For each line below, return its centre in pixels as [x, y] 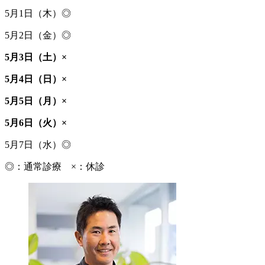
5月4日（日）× [36, 79]
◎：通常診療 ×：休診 [55, 167]
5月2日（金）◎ [38, 35]
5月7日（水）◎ [38, 145]
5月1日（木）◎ [38, 14]
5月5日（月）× [36, 101]
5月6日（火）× [36, 123]
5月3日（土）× [36, 57]
